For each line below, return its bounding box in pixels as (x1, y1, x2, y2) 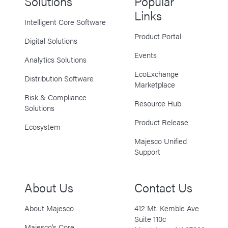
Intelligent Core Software (24, 16, 106, 27)
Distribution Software (24, 73, 94, 84)
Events (134, 49, 157, 61)
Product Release (134, 117, 188, 128)
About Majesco (24, 203, 74, 214)
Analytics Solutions (24, 54, 87, 65)
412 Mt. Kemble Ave (134, 203, 199, 214)
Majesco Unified (134, 135, 187, 147)
